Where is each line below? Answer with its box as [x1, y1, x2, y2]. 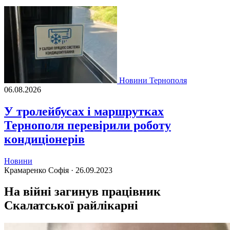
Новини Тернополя [119, 75, 187, 85]
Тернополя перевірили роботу [4, 118, 171, 132]
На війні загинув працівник [4, 185, 161, 199]
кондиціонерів [4, 132, 85, 146]
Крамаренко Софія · [4, 165, 75, 175]
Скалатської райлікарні [4, 199, 138, 213]
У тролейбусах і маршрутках [4, 104, 164, 118]
